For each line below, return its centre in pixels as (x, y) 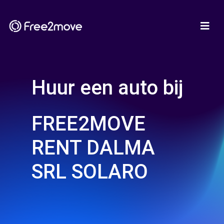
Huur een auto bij (107, 88)
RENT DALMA (93, 148)
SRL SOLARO (90, 172)
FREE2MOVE (88, 124)
